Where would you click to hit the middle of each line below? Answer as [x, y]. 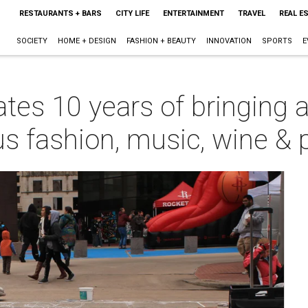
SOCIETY [32, 41]
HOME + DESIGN [87, 41]
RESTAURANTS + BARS [60, 13]
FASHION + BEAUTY [161, 41]
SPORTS [277, 41]
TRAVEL [251, 13]
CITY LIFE [132, 13]
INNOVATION [229, 41]
